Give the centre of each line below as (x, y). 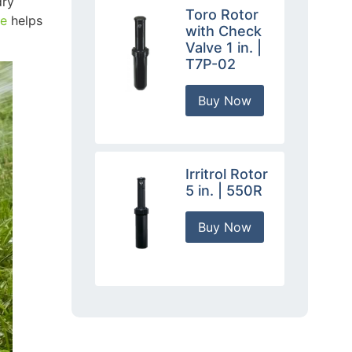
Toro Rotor (222, 14)
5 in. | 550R (224, 190)
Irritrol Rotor (227, 174)
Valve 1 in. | (224, 47)
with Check (224, 31)
